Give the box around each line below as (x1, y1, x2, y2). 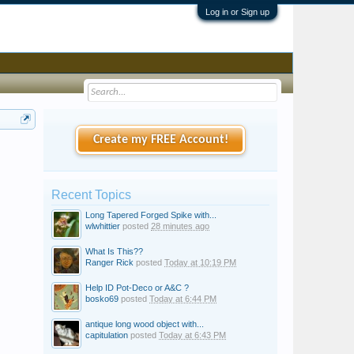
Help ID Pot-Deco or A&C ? (85, 283, 189, 292)
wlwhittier (85, 221, 120, 231)
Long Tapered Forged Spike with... (85, 210, 217, 220)
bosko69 (85, 294, 119, 303)
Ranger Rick (85, 258, 134, 267)
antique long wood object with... (85, 319, 204, 329)
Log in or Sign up (205, 7, 269, 17)
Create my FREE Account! (92, 134, 228, 146)
